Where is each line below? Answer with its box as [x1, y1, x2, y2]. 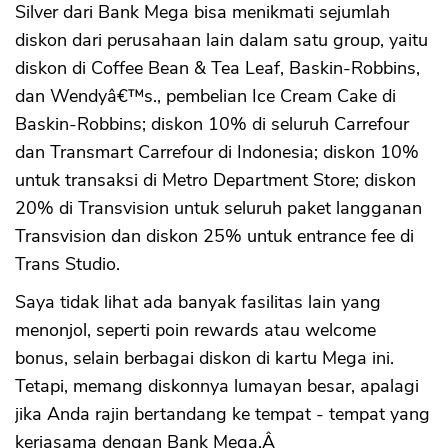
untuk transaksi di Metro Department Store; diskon [15, 168, 416, 192]
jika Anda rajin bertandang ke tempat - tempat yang [15, 402, 430, 426]
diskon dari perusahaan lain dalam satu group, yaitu [15, 28, 428, 52]
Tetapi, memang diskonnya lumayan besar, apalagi [15, 374, 419, 398]
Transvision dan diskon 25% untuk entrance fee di [15, 224, 414, 248]
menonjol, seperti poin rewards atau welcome [15, 318, 376, 342]
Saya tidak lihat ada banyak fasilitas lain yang [15, 290, 381, 314]
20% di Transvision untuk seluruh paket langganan [15, 196, 422, 220]
